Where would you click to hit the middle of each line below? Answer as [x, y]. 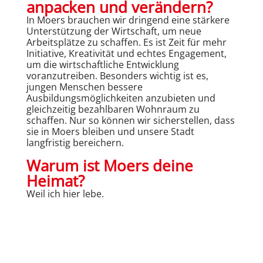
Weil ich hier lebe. [65, 193]
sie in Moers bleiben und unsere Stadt [110, 131]
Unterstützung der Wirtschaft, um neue [114, 31]
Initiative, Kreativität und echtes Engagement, [126, 53]
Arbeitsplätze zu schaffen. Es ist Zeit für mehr [126, 42]
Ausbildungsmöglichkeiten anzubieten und [121, 98]
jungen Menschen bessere [84, 87]
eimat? [61, 181]
